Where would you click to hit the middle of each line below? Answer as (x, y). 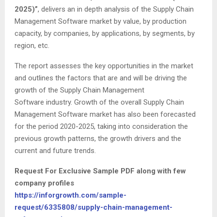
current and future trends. (55, 151)
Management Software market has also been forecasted (105, 115)
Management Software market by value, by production (101, 22)
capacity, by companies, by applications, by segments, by (105, 34)
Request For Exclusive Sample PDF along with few (100, 171)
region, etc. (32, 46)
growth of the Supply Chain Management (79, 90)
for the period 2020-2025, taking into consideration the (101, 127)
